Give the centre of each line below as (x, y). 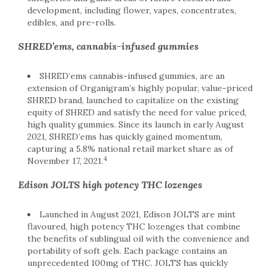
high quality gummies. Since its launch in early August (136, 125)
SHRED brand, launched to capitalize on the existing (133, 100)
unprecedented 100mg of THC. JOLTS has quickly (127, 263)
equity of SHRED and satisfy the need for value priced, (137, 113)
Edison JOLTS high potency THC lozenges (110, 185)
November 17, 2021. (65, 161)
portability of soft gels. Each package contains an (127, 251)
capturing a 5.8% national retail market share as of (130, 149)
